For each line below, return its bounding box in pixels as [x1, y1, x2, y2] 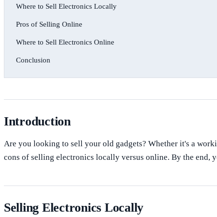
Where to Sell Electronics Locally [16, 2, 117, 10]
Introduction [4, 114, 71, 128]
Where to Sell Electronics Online [16, 38, 114, 46]
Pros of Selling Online [16, 20, 82, 28]
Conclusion [16, 56, 50, 64]
